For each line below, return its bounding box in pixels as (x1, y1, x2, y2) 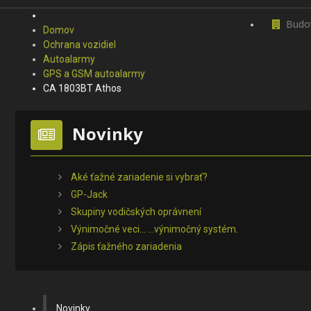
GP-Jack (71, 188, 108, 200)
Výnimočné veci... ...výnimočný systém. (71, 223, 238, 235)
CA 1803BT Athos (43, 82, 121, 94)
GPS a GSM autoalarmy (43, 67, 147, 79)
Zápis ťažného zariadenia (71, 240, 182, 252)
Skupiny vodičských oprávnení (71, 205, 201, 217)
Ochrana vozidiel (43, 38, 118, 50)
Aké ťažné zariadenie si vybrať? (71, 171, 208, 183)
